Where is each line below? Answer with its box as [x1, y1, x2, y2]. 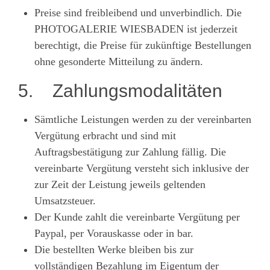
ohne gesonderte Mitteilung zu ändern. [34, 55, 203, 67]
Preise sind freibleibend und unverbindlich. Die [34, 6, 242, 19]
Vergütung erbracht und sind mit [34, 129, 176, 142]
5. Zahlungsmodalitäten [18, 80, 222, 101]
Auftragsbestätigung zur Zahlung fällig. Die [34, 145, 226, 158]
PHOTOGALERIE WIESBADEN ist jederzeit [34, 22, 237, 35]
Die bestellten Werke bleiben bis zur [34, 243, 193, 256]
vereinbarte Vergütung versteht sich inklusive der [34, 162, 249, 174]
